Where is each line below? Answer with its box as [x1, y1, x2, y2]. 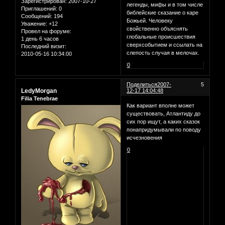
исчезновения [127, 134, 163, 141]
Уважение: [21, 21, 47, 27]
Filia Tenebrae [21, 95, 58, 102]
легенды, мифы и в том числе [127, 2, 203, 8]
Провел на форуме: [21, 28, 71, 35]
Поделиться [127, 81, 158, 88]
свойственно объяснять [127, 26, 188, 32]
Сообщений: [21, 13, 52, 20]
